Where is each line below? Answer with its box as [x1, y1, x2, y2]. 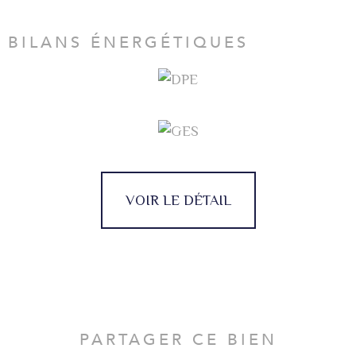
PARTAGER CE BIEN [79, 329, 277, 351]
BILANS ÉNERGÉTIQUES [8, 32, 249, 54]
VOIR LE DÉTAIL [125, 192, 231, 209]
